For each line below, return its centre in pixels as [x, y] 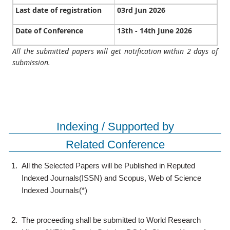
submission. [31, 62]
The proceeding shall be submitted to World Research [111, 220]
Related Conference [115, 145]
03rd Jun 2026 [141, 10]
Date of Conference [49, 31]
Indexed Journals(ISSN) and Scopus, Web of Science [111, 178]
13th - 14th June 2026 [155, 31]
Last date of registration [59, 10]
